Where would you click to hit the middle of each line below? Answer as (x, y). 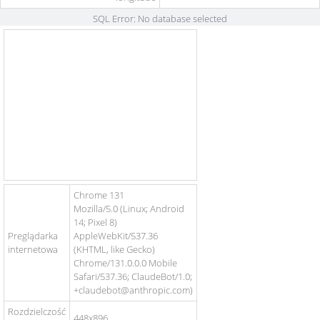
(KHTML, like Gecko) (114, 249)
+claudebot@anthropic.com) (133, 290)
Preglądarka (33, 236)
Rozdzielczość (37, 311)
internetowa (33, 249)
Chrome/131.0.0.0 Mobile (125, 263)
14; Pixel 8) (95, 222)
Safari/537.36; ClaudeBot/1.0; (133, 276)
